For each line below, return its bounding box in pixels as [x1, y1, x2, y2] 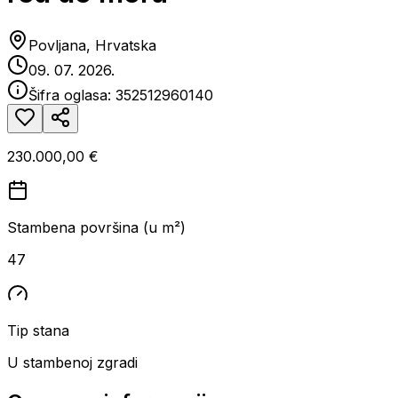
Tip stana [7, 321, 69, 339]
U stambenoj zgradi [7, 353, 138, 371]
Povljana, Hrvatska [28, 36, 156, 54]
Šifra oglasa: [28, 85, 115, 104]
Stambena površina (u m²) [7, 218, 186, 236]
